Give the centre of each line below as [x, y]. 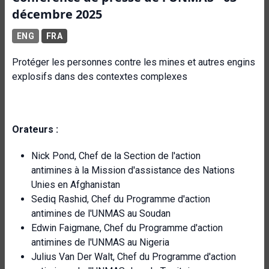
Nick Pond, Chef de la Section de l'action [116, 156]
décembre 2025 [57, 14]
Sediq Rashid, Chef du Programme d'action [121, 199]
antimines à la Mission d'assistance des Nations [133, 170]
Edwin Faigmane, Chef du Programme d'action [127, 228]
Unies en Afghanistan [76, 185]
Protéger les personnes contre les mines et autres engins [134, 62]
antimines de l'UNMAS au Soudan [101, 213]
